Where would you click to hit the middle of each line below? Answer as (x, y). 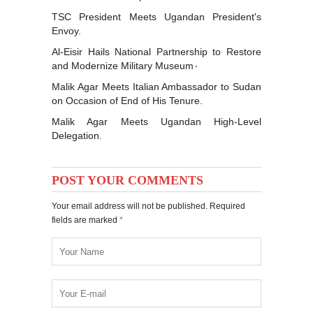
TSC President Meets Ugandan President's (156, 17)
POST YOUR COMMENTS (128, 180)
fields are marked (86, 220)
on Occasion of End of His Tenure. (127, 101)
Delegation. (77, 136)
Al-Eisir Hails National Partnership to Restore (156, 52)
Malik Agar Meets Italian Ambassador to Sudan (156, 87)
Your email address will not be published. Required (148, 206)
